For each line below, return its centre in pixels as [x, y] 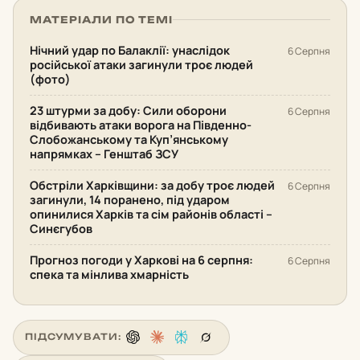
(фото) [50, 79]
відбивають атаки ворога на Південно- [141, 125]
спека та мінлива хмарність [109, 274]
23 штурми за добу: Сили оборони [128, 110]
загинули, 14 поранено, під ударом [130, 199]
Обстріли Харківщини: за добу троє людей [152, 185]
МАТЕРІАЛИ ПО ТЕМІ [102, 19]
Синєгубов [61, 228]
